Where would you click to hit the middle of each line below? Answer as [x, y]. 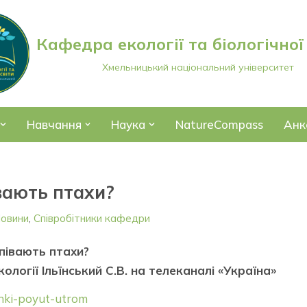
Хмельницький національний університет [198, 67]
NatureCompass [219, 124]
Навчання [54, 124]
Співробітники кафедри [91, 218]
